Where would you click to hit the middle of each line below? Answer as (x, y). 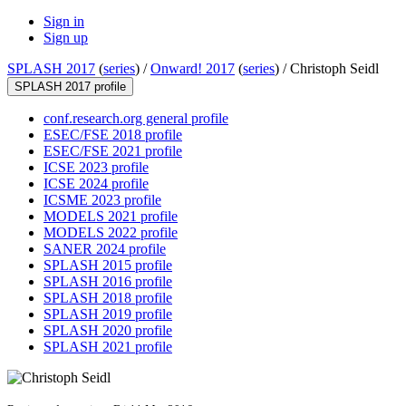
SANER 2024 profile (105, 249)
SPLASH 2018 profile (108, 298)
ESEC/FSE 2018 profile (113, 135)
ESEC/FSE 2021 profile (113, 151)
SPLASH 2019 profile (108, 314)
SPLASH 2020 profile (108, 331)
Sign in (64, 22)
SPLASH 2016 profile (108, 282)
